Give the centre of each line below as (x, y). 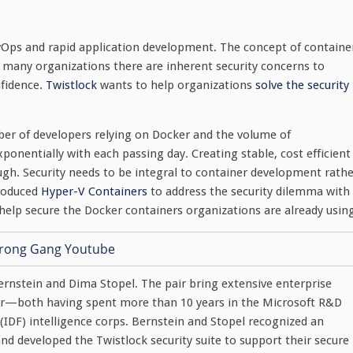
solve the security (302, 85)
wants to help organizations (176, 85)
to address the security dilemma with (249, 191)
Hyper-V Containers (94, 191)
